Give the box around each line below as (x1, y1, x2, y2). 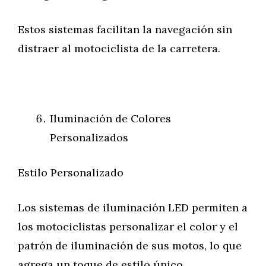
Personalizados (50, 131, 128, 144)
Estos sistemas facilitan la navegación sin (18, 23, 232, 36)
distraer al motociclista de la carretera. (18, 42, 220, 55)
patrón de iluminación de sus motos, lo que (18, 239, 242, 252)
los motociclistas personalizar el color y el (18, 220, 238, 233)
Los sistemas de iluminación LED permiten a (18, 201, 248, 214)
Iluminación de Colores (50, 112, 171, 125)
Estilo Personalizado (18, 166, 123, 179)
